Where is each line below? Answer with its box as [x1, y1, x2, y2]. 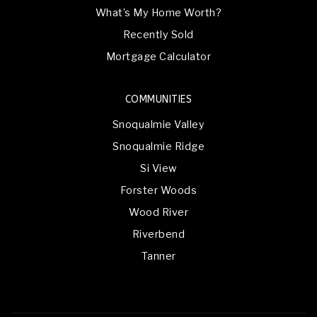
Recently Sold [123, 28, 194, 41]
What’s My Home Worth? [95, 6, 222, 19]
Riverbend [132, 227, 185, 241]
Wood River [129, 205, 188, 219]
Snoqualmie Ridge [113, 139, 204, 153]
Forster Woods [120, 183, 197, 197]
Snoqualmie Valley [112, 117, 205, 131]
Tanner [141, 249, 176, 263]
